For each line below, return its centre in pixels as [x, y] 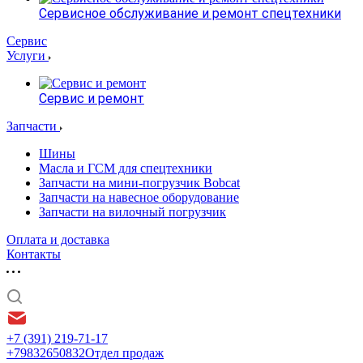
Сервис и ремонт [92, 98]
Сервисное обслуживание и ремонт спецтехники [190, 13]
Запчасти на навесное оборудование [139, 197]
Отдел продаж [124, 353]
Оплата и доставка [58, 239]
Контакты [34, 254]
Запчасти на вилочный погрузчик [132, 212]
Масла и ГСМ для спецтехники [126, 168]
